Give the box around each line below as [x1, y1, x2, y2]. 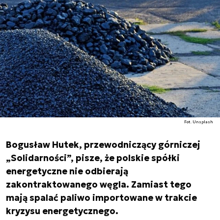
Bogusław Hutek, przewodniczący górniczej [6, 139, 200, 150]
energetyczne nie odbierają [6, 165, 128, 177]
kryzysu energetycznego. [6, 205, 118, 217]
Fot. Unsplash [184, 119, 214, 124]
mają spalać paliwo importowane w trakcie [6, 192, 197, 203]
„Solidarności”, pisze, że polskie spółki [6, 152, 180, 164]
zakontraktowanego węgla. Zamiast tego [6, 179, 192, 190]
